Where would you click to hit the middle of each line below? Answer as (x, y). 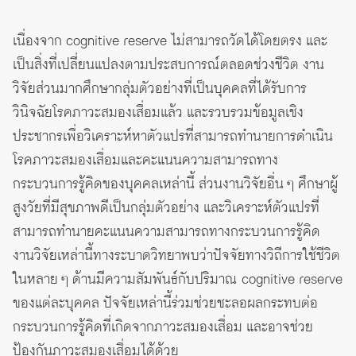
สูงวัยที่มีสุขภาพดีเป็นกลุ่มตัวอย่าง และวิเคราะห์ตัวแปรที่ (166, 209)
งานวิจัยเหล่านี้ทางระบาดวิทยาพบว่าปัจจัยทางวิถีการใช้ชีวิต (176, 256)
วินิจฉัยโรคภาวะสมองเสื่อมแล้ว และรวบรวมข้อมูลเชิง (158, 113)
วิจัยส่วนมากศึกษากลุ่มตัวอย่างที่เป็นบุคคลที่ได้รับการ (160, 89)
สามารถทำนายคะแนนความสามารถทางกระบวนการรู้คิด (166, 232)
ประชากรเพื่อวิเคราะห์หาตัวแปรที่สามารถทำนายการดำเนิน (173, 137)
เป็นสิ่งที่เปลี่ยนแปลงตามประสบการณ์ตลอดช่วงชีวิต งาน (168, 66)
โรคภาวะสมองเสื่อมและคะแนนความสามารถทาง (145, 161)
